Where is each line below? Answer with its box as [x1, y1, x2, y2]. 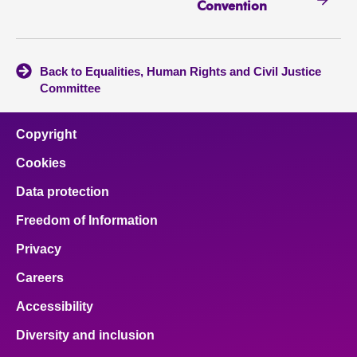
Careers [16, 271, 64, 285]
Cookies [16, 156, 66, 171]
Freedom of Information [16, 214, 158, 228]
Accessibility [16, 300, 93, 314]
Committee [40, 81, 100, 96]
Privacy [16, 242, 61, 257]
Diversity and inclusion [16, 328, 155, 343]
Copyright [16, 127, 76, 142]
